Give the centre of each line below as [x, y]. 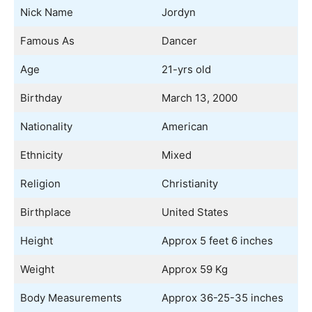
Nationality [46, 126]
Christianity [189, 184]
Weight [37, 269]
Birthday [41, 98]
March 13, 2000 [199, 98]
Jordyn [178, 12]
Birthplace [45, 212]
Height [36, 241]
